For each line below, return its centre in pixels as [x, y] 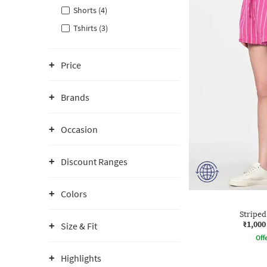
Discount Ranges [94, 162]
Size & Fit [79, 226]
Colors [74, 194]
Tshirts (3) [91, 28]
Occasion [79, 129]
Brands [75, 97]
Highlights [81, 258]
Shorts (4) [90, 10]
